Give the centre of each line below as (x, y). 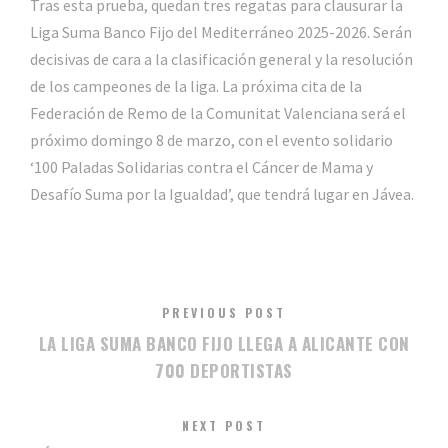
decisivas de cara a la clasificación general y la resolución (221, 59)
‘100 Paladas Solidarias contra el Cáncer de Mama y (201, 167)
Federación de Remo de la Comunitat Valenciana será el (218, 113)
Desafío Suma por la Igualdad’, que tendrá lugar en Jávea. (222, 194)
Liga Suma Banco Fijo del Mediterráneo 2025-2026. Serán (221, 32)
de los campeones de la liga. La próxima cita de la (196, 86)
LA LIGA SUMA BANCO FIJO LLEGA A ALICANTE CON (224, 344)
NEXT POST (224, 426)
